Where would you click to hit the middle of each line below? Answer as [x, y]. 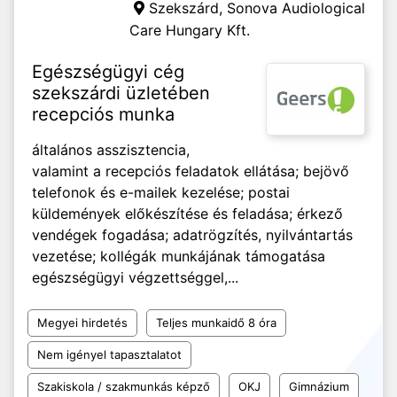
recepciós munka [103, 114]
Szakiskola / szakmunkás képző [124, 386]
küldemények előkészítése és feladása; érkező [187, 214]
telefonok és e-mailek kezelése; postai [161, 192]
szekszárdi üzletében [121, 93]
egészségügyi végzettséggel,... [135, 277]
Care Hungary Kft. [190, 30]
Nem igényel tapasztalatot [109, 354]
